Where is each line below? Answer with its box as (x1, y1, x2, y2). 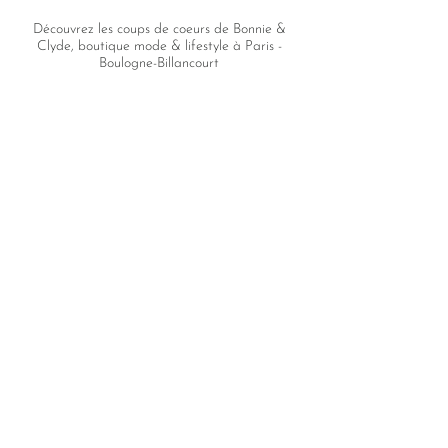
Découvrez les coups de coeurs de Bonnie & (32, 22, 286, 38)
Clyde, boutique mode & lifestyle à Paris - (36, 39, 282, 55)
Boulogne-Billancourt (99, 56, 219, 72)
